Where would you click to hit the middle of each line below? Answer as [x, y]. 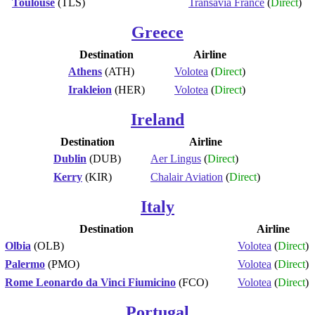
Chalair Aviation [187, 176]
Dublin [70, 158]
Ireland [157, 119]
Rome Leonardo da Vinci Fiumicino [90, 282]
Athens [85, 71]
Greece [157, 32]
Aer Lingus [176, 158]
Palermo [25, 264]
